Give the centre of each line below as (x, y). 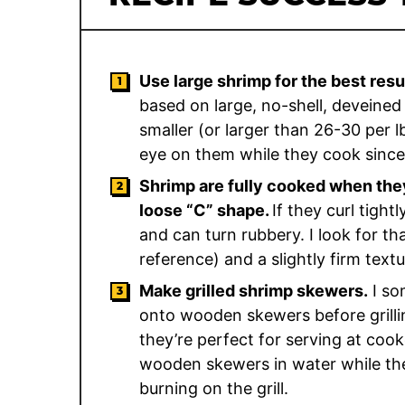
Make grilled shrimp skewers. (254, 290)
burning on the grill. (214, 388)
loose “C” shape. (206, 210)
